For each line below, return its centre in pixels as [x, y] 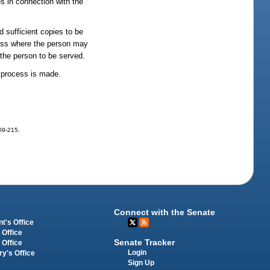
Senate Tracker [145, 242]
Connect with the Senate [165, 212]
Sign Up [141, 262]
